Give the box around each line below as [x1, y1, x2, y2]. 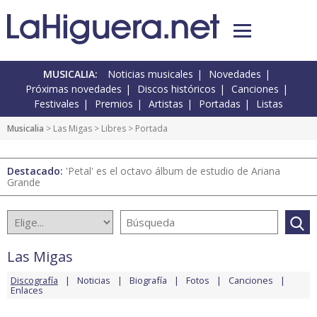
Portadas [199, 97, 241, 111]
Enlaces [11, 284, 43, 297]
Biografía [129, 274, 167, 287]
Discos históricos [137, 82, 216, 96]
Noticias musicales [108, 67, 193, 81]
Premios [95, 97, 133, 111]
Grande [7, 175, 40, 190]
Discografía [11, 274, 58, 287]
